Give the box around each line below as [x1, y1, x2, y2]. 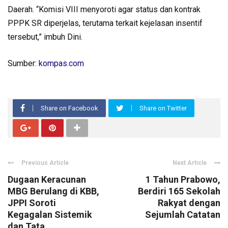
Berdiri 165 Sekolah [138, 186, 220, 196]
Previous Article [21, 159, 69, 166]
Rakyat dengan [158, 197, 220, 208]
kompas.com [39, 59, 84, 68]
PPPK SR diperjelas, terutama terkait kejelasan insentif [8, 18, 203, 28]
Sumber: [8, 59, 39, 68]
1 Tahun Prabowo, [146, 174, 220, 185]
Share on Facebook [41, 104, 98, 112]
